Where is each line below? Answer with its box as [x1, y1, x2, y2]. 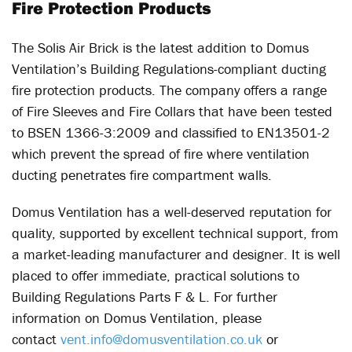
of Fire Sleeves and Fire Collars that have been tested [12, 101, 332, 120]
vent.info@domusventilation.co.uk [60, 329, 262, 348]
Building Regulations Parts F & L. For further [12, 287, 277, 306]
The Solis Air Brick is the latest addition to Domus [12, 38, 309, 57]
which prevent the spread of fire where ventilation [12, 144, 310, 163]
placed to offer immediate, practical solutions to [12, 266, 299, 284]
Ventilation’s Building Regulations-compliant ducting [12, 59, 326, 78]
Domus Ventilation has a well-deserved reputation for [12, 202, 332, 221]
